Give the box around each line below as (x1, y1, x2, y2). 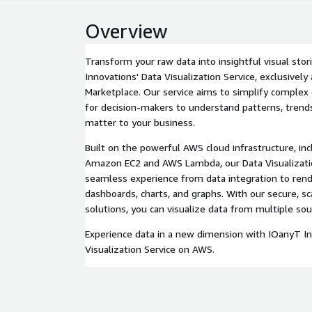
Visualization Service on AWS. (85, 243, 214, 255)
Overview (85, 19, 168, 42)
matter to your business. (85, 116, 195, 128)
